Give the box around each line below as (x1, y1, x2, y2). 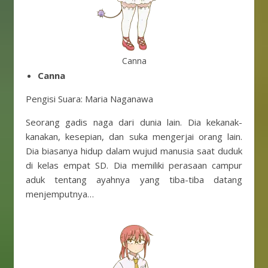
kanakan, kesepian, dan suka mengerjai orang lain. (26, 130, 242, 142)
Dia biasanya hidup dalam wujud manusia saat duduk (26, 145, 242, 157)
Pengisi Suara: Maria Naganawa (26, 93, 153, 105)
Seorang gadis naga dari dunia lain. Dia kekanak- (26, 116, 242, 128)
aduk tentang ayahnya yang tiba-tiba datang (26, 173, 242, 185)
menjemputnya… (26, 188, 94, 200)
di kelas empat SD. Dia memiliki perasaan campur (26, 159, 242, 171)
